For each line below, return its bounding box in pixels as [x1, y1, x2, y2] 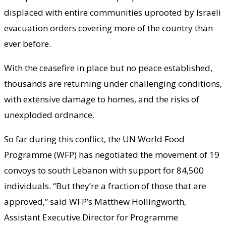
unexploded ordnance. [4, 109, 94, 121]
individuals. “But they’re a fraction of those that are [4, 180, 206, 192]
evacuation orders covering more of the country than [4, 22, 213, 34]
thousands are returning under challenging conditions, [4, 78, 222, 90]
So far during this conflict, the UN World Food [4, 133, 185, 145]
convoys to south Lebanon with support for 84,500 [4, 164, 204, 177]
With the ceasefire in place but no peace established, [4, 62, 212, 74]
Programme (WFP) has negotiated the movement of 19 [4, 149, 219, 161]
